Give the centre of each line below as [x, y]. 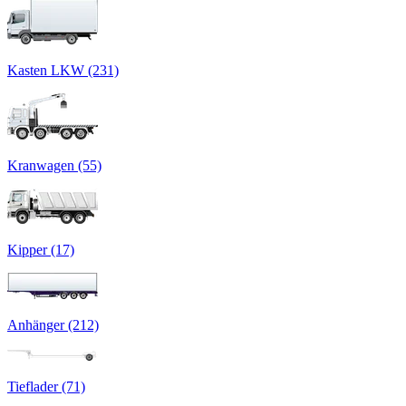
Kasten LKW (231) [63, 70]
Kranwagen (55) [54, 165]
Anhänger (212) [53, 324]
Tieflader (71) [46, 386]
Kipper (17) [41, 249]
